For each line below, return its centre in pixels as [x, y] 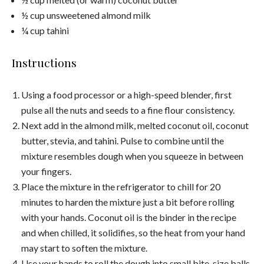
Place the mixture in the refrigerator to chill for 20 [121, 186]
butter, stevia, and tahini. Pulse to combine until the [123, 140]
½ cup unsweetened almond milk [86, 15]
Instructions [44, 62]
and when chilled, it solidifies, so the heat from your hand [133, 232]
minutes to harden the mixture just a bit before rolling [128, 202]
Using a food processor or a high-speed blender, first [126, 94]
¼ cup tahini [45, 30]
